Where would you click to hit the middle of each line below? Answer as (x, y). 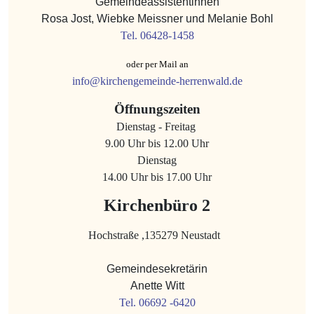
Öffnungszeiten (157, 109)
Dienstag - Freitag (157, 127)
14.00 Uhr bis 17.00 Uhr (157, 177)
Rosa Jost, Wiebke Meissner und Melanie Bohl (157, 19)
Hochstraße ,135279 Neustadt (157, 235)
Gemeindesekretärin (157, 269)
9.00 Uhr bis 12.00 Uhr (157, 144)
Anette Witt (157, 286)
